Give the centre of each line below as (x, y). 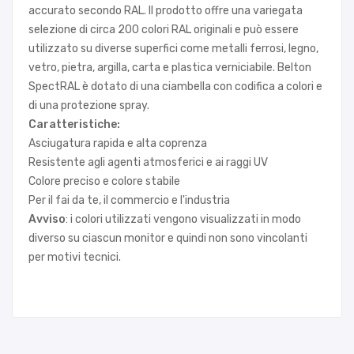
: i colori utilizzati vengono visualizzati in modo (183, 219)
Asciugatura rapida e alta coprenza (118, 143)
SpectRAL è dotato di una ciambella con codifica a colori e (175, 87)
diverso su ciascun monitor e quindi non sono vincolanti (168, 238)
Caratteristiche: (74, 124)
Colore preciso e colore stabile (104, 181)
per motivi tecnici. (75, 257)
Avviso (47, 219)
